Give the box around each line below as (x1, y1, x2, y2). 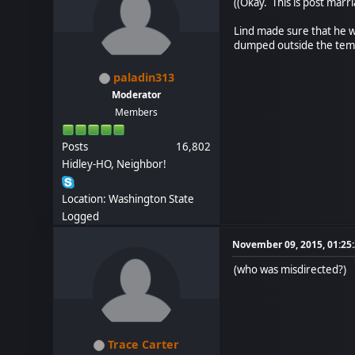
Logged (62, 209, 100, 223)
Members (115, 105, 158, 119)
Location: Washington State (62, 192, 195, 206)
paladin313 (113, 70, 174, 85)
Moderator (112, 88, 162, 101)
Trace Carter (108, 337, 180, 352)
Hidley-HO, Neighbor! (62, 157, 167, 171)
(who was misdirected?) (234, 262, 347, 277)
